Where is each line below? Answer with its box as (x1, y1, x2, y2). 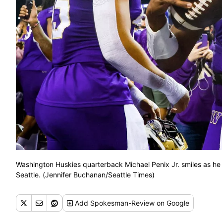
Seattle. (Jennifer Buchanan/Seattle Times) (16, 170, 155, 179)
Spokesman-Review (90, 199, 155, 208)
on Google (155, 199, 190, 208)
